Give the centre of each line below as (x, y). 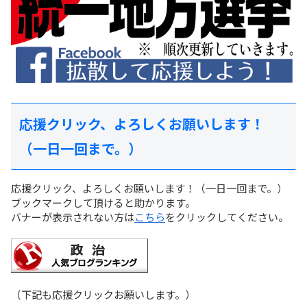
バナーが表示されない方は (73, 217)
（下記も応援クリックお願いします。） (103, 294)
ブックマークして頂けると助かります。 (103, 202)
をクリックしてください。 (227, 217)
